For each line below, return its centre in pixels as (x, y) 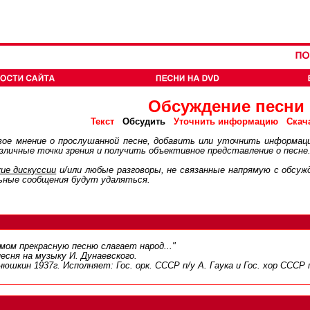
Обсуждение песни (226, 106)
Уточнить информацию (226, 122)
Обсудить (144, 121)
